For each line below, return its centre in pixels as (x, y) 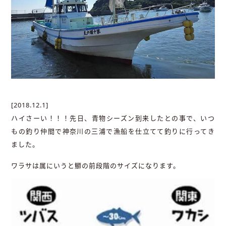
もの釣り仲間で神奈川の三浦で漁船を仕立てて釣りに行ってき (113, 131)
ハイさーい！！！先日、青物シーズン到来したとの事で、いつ (113, 118)
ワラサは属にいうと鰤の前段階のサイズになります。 (96, 166)
